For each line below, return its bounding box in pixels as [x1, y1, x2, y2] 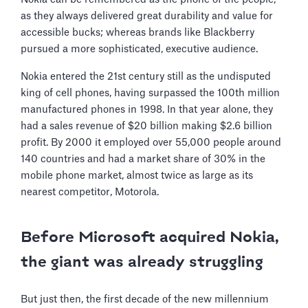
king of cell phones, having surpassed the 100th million [21, 87, 280, 98]
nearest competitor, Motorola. [21, 186, 162, 197]
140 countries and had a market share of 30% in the [21, 153, 265, 164]
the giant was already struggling [21, 254, 263, 271]
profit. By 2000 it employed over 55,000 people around [21, 137, 281, 148]
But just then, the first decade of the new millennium [21, 294, 269, 305]
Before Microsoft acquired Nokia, [21, 229, 279, 246]
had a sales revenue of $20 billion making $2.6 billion [21, 120, 272, 131]
